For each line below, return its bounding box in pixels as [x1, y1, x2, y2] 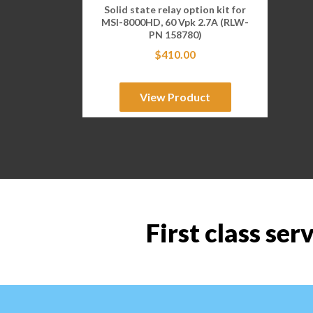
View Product [140, 90, 210, 104]
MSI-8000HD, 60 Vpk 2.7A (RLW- [101, 15, 249, 28]
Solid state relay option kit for [104, 3, 246, 15]
